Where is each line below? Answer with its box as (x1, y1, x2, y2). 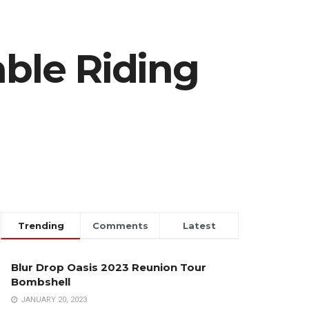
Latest (182, 220, 216, 232)
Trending (17, 220, 64, 232)
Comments (92, 220, 148, 232)
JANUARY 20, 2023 (19, 295, 87, 305)
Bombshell (11, 275, 70, 289)
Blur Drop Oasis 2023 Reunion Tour (11, 261, 206, 275)
